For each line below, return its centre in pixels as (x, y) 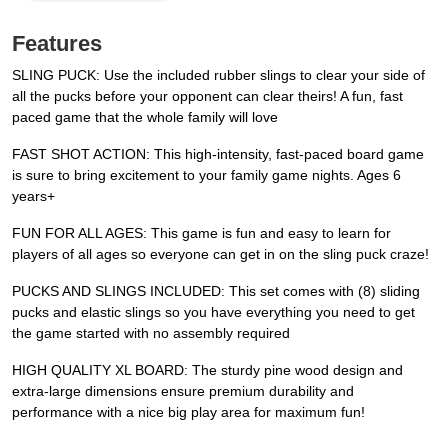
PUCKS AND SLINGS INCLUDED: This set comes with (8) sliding (216, 291)
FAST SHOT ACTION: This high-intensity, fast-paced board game (218, 154)
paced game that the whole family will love (145, 117)
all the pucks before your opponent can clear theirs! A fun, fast (207, 96)
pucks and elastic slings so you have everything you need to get (213, 312)
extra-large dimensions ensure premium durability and (183, 391)
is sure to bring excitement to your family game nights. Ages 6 (206, 175)
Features (57, 44)
